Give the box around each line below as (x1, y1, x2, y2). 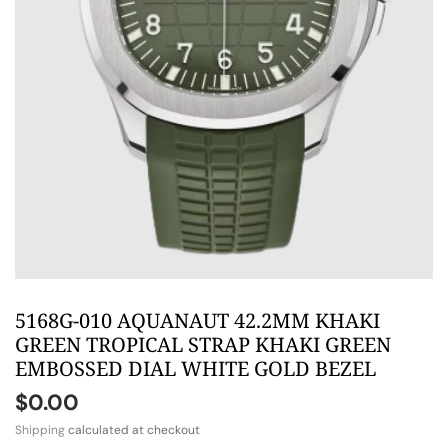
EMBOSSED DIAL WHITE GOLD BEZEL (15, 355, 376, 383)
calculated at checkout (65, 422, 200, 439)
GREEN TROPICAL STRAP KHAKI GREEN (15, 331, 391, 359)
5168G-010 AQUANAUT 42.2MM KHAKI (15, 307, 380, 335)
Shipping (15, 422, 65, 439)
